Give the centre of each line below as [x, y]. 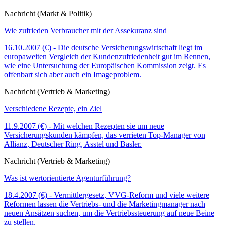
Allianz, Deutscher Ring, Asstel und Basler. [73, 144]
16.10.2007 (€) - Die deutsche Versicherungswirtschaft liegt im [103, 48]
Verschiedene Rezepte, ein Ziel [53, 109]
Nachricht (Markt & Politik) [48, 14]
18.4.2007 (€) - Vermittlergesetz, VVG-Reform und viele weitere [107, 195]
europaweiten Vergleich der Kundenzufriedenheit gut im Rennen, [107, 57]
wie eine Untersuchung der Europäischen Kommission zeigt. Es [105, 66]
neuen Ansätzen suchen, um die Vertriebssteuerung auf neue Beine [109, 213]
